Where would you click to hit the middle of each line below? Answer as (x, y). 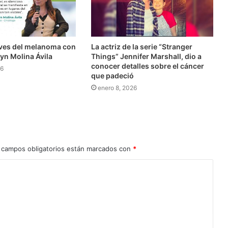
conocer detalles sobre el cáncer (147, 66)
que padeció (112, 75)
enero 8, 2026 (117, 88)
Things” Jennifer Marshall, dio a (146, 56)
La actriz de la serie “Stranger (141, 46)
